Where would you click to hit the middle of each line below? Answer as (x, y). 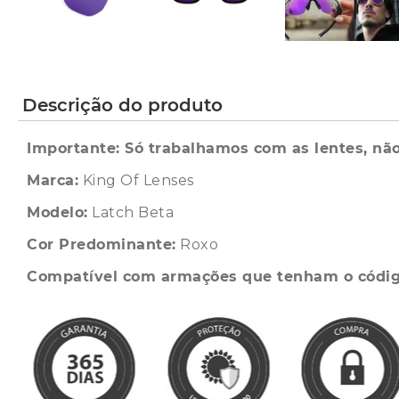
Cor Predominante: (102, 244)
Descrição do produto (122, 105)
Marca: (53, 180)
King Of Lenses (136, 180)
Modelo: (57, 212)
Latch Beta (130, 212)
